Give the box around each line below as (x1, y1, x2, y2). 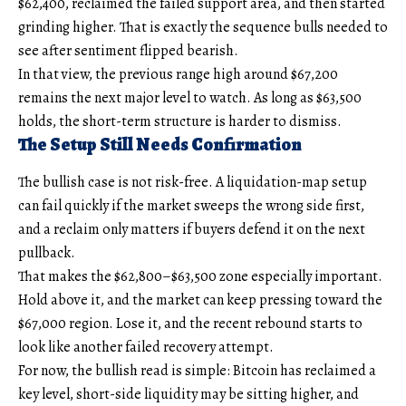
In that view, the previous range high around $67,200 (18, 63, 338, 84)
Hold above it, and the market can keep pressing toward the (18, 289, 382, 310)
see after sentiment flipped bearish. (18, 40, 238, 61)
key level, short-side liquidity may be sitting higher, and (18, 383, 359, 404)
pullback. (18, 242, 75, 263)
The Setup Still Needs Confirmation (18, 131, 302, 157)
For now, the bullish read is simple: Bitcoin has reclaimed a (18, 360, 376, 381)
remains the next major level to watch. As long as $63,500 (18, 87, 362, 108)
